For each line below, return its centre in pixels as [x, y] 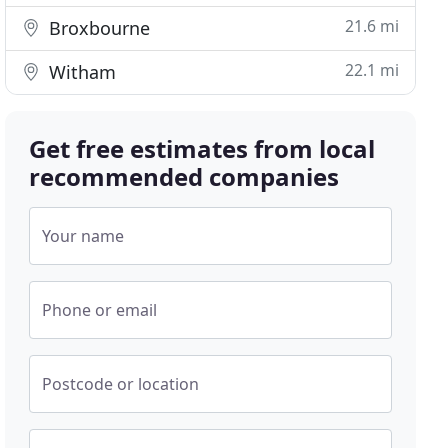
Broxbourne [97, 28]
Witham [80, 72]
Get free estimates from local [202, 148]
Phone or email [100, 310]
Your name [83, 236]
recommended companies [184, 176]
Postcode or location [121, 384]
